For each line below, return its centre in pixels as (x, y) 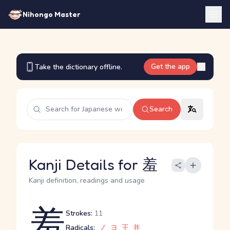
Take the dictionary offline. (79, 67)
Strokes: (79, 213)
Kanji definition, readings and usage (87, 180)
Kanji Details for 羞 (93, 164)
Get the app (170, 66)
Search (161, 109)
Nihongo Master (51, 14)
